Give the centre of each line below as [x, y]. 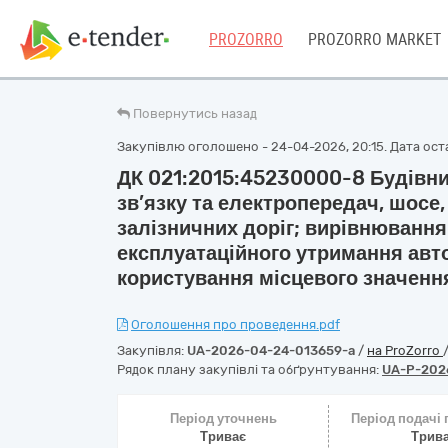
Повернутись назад [195, 113]
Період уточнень [223, 418]
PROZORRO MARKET [374, 39]
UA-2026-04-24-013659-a [271, 350]
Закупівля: [152, 350]
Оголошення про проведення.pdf [235, 324]
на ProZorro [405, 350]
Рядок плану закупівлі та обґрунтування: [249, 369]
